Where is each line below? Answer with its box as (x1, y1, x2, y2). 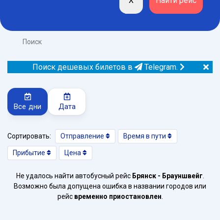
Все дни (14, 102, 42, 111)
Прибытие (13, 149, 47, 157)
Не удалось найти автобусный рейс (16, 172, 132, 180)
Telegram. (142, 62, 178, 72)
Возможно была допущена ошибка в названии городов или (14, 182, 206, 190)
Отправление (60, 132, 106, 140)
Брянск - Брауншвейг (132, 172, 203, 180)
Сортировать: (7, 132, 51, 140)
